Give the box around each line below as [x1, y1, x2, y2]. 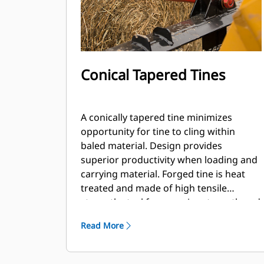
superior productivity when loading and [81, 153, 258, 166]
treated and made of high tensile [81, 181, 227, 194]
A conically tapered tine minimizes [81, 111, 232, 124]
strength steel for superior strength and [81, 196, 260, 209]
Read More [81, 220, 124, 231]
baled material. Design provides [81, 139, 222, 152]
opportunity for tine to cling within [81, 125, 235, 138]
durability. [81, 210, 125, 223]
